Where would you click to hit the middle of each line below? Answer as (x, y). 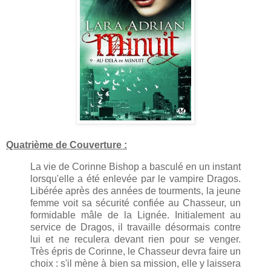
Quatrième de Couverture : (67, 145)
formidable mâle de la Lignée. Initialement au (135, 215)
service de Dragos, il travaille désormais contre (135, 227)
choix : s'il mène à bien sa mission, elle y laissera (135, 264)
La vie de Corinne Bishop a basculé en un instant (135, 167)
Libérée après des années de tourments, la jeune (135, 191)
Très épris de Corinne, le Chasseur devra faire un (135, 252)
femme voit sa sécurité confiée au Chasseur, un (135, 203)
